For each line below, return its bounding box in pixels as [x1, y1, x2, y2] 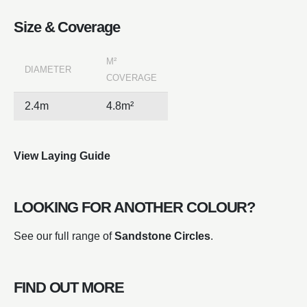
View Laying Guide [14, 149, 110, 162]
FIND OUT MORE [14, 278, 124, 296]
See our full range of [14, 230, 114, 242]
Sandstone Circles [114, 230, 210, 242]
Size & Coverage [14, 18, 120, 36]
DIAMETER [25, 64, 71, 75]
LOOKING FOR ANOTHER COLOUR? [14, 198, 256, 216]
